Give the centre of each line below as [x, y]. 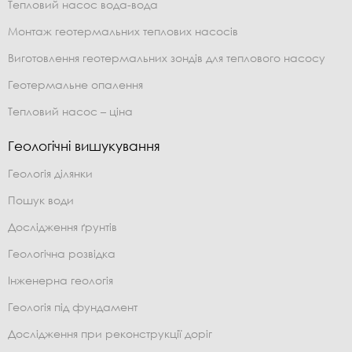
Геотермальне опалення [75, 85]
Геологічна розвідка [62, 254]
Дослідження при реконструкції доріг [110, 334]
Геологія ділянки [50, 174]
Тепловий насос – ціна [70, 112]
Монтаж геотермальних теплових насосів [123, 31]
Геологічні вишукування [84, 146]
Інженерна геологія [60, 280]
